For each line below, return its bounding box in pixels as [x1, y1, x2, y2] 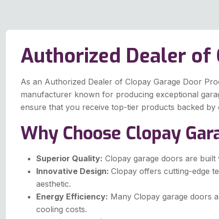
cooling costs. [36, 204, 87, 215]
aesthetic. [36, 179, 71, 189]
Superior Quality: [36, 153, 103, 164]
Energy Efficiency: [36, 192, 108, 202]
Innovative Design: [36, 166, 111, 176]
